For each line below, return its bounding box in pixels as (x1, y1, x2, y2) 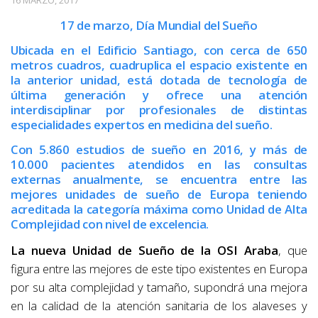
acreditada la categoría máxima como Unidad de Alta (11, 201, 307, 218)
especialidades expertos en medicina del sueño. (11, 116, 273, 133)
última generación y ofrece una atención (11, 87, 307, 104)
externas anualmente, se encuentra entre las (11, 171, 307, 188)
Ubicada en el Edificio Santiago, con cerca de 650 (11, 42, 307, 59)
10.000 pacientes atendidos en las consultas (11, 156, 307, 173)
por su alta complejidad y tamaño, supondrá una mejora (11, 279, 307, 296)
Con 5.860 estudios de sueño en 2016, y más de (11, 141, 307, 158)
